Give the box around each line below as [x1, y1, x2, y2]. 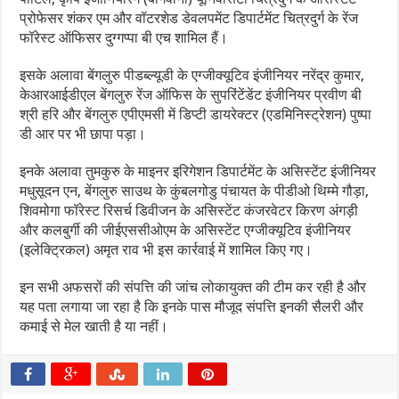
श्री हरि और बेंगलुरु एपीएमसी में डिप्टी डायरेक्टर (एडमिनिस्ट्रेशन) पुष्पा [20, 106, 372, 123]
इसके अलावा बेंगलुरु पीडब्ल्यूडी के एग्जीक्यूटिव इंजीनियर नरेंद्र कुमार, [20, 67, 365, 84]
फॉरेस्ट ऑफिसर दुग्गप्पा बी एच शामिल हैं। [20, 29, 232, 46]
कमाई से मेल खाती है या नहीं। [20, 318, 173, 335]
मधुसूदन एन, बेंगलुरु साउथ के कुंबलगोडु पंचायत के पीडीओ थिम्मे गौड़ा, [20, 183, 370, 199]
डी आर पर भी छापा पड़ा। [20, 126, 151, 142]
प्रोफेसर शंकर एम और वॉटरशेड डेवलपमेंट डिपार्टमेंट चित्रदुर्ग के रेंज [20, 10, 359, 27]
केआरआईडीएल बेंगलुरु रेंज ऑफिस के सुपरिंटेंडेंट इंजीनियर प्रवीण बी [20, 86, 362, 103]
